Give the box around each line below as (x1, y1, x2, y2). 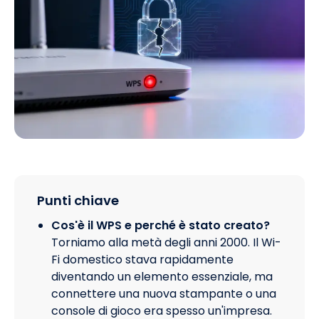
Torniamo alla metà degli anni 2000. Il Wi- (51, 234, 281, 251)
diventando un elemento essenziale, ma (51, 268, 273, 285)
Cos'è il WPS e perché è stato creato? (51, 216, 270, 234)
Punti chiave (37, 191, 119, 209)
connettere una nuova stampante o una (51, 285, 276, 302)
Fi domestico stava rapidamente (51, 251, 234, 268)
